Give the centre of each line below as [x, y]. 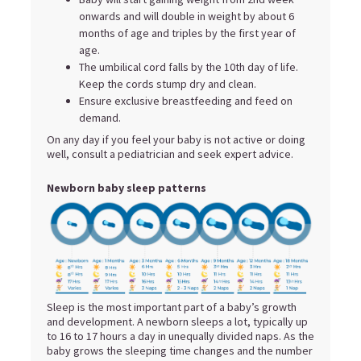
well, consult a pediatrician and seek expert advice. [170, 154]
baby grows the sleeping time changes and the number [180, 351]
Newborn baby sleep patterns [127, 187]
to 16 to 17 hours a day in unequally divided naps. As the [180, 336]
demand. [101, 117]
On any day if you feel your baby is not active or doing [176, 139]
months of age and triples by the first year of [187, 33]
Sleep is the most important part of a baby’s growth [172, 307]
